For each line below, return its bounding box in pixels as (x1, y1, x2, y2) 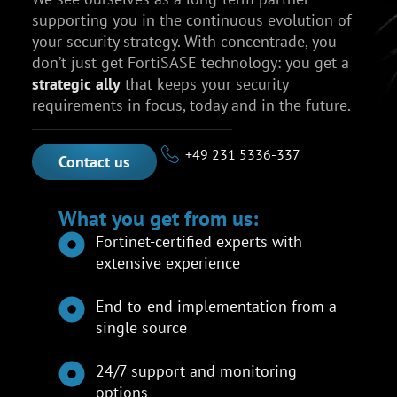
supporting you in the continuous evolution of (31, 9, 352, 30)
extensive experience (96, 252, 241, 273)
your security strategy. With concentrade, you (31, 30, 337, 51)
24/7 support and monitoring (96, 360, 298, 381)
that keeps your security (120, 73, 288, 94)
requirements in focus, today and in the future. (31, 94, 351, 115)
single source (96, 316, 188, 338)
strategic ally (31, 73, 121, 94)
